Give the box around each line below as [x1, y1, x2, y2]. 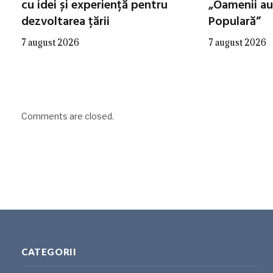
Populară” [208, 12, 261, 32]
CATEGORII [21, 246, 77, 258]
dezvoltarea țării [21, 12, 110, 32]
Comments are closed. [21, 110, 114, 121]
